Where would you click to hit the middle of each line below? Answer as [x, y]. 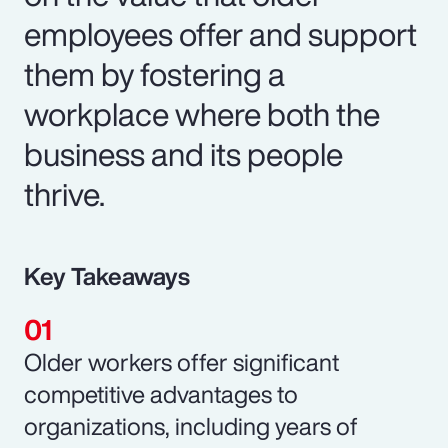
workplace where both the [202, 113]
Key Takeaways [107, 275]
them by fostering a [154, 73]
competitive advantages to [161, 393]
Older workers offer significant [181, 361]
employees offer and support [220, 33]
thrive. [64, 193]
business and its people [183, 153]
